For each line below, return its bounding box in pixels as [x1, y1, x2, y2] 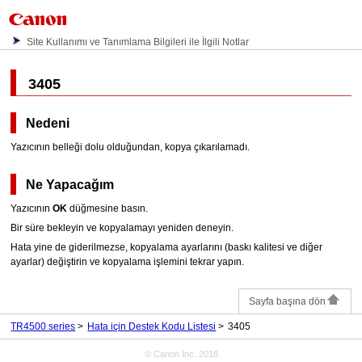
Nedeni [26, 116, 70, 130]
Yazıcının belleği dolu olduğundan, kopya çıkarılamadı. [11, 141, 250, 153]
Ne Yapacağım [26, 177, 115, 192]
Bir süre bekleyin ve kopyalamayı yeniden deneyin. [11, 221, 234, 234]
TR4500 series [11, 320, 76, 332]
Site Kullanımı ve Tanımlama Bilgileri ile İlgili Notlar [27, 36, 250, 48]
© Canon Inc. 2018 [144, 348, 218, 359]
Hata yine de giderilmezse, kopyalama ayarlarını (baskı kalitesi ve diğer [11, 241, 323, 253]
